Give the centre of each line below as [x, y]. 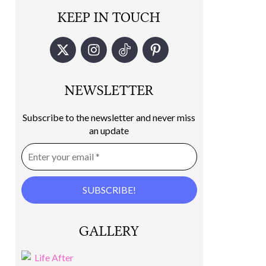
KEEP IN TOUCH [109, 18]
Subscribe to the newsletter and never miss [109, 117]
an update [109, 130]
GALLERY [109, 231]
